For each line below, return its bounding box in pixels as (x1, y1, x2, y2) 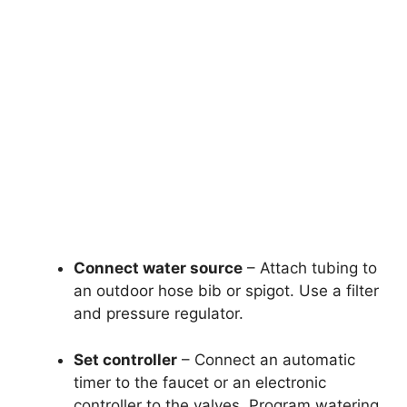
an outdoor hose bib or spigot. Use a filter (74, 282, 379, 301)
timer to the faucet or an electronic (74, 372, 326, 392)
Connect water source (74, 259, 243, 278)
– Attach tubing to (243, 259, 377, 278)
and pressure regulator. (74, 304, 243, 323)
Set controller (74, 350, 177, 369)
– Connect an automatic (177, 350, 355, 369)
